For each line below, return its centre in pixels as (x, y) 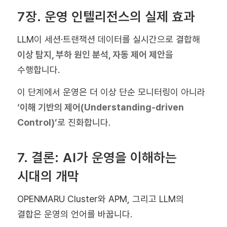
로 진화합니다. (84, 122)
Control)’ (37, 122)
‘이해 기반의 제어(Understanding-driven (100, 107)
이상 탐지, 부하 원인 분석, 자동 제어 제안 (91, 54)
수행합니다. (38, 69)
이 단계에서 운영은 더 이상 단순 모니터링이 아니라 (111, 92)
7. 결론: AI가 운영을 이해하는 (97, 158)
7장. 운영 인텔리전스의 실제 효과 (106, 17)
